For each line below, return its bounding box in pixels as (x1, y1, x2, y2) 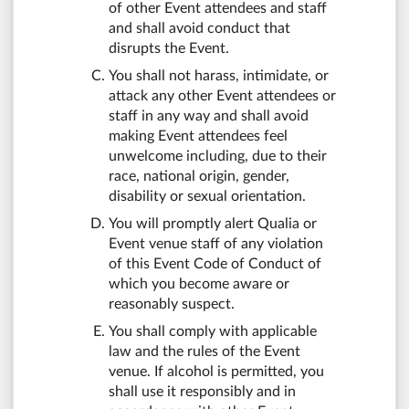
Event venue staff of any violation (109, 236, 323, 252)
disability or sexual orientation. (109, 189, 306, 204)
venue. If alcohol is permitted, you (109, 364, 324, 380)
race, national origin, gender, (109, 169, 289, 184)
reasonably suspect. (109, 297, 235, 312)
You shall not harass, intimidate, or (109, 68, 329, 84)
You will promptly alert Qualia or (109, 216, 317, 232)
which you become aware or (109, 277, 289, 292)
